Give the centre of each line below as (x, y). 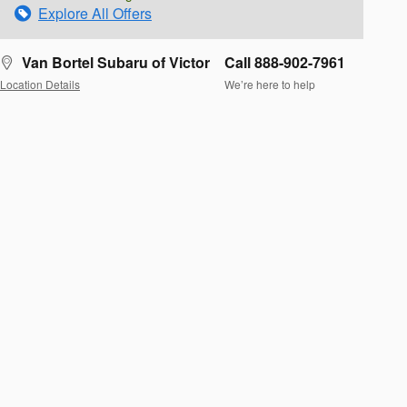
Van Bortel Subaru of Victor (116, 62)
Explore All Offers (95, 13)
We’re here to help (270, 84)
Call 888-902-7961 (285, 62)
